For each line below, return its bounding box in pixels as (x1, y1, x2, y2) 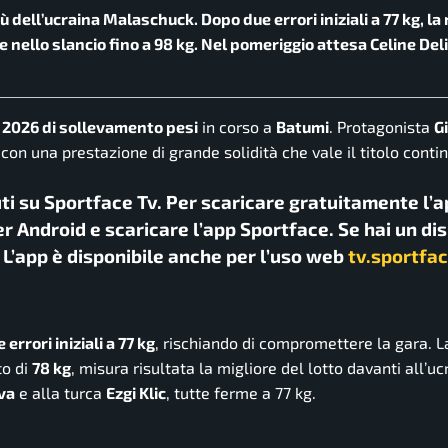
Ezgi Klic (106, 382, 166, 402)
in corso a (198, 117, 276, 137)
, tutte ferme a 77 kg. (166, 382, 316, 402)
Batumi (276, 117, 329, 137)
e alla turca (15, 382, 106, 402)
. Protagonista (329, 117, 434, 137)
